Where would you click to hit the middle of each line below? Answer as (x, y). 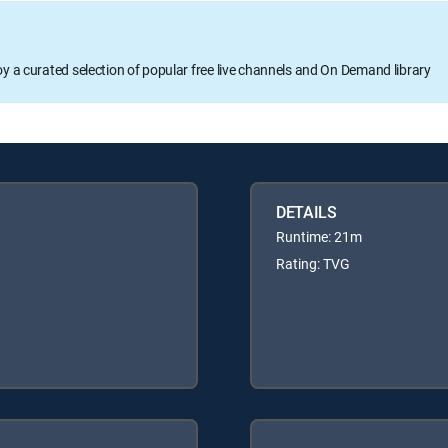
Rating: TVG (313, 263)
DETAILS (306, 211)
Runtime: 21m (319, 236)
